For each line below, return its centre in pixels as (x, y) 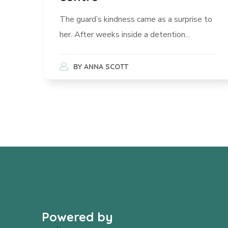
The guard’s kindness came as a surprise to (136, 20)
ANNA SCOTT (106, 67)
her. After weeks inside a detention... (125, 35)
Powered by (77, 217)
